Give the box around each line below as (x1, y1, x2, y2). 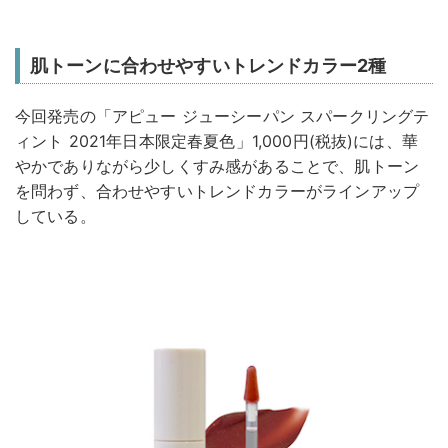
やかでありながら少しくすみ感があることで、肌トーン (15, 155, 420, 176)
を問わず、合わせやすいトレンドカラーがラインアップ (15, 180, 420, 201)
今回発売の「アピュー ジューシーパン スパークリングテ (15, 105, 430, 126)
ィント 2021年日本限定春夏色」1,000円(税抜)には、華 (15, 130, 418, 151)
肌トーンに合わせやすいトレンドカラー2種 (30, 54, 387, 76)
